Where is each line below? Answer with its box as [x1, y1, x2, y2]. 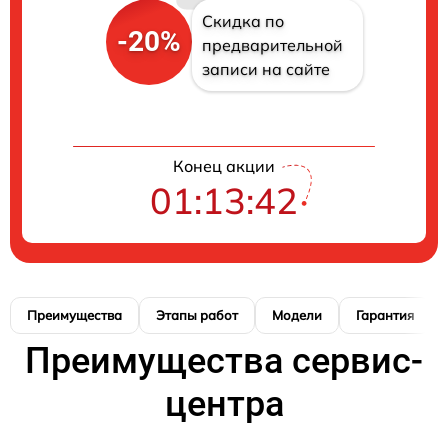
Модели [272, 306, 322, 323]
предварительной [201, 34, 343, 55]
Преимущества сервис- [25, 339, 423, 382]
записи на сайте [201, 58, 330, 79]
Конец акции [173, 155, 275, 176]
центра [164, 382, 284, 425]
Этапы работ [156, 306, 238, 323]
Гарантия [356, 306, 414, 323]
